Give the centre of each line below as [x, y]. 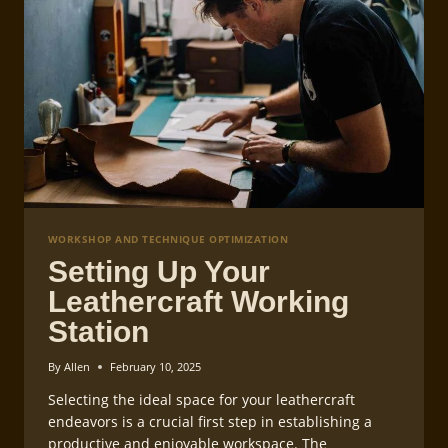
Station [98, 332]
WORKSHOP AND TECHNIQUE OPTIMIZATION [168, 240]
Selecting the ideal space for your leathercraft [201, 400]
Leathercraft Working [198, 302]
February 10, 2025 [156, 367]
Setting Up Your [159, 272]
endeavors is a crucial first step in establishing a [210, 422]
